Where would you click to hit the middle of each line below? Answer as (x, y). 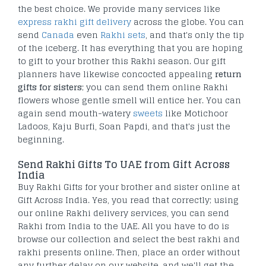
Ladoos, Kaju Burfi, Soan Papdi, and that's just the (124, 126)
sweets (148, 113)
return (228, 74)
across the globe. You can (188, 21)
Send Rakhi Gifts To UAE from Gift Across (124, 164)
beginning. (41, 139)
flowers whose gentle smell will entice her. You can (129, 100)
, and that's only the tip (195, 34)
